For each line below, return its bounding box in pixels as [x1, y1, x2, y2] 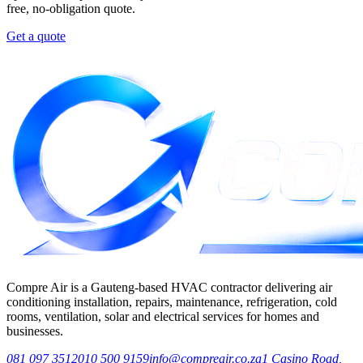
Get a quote [6, 29, 66, 44]
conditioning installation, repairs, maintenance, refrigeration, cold [6, 295, 337, 310]
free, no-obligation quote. [6, 2, 135, 16]
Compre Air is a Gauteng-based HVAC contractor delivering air [6, 280, 332, 295]
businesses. [6, 324, 63, 339]
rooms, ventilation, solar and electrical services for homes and [6, 310, 319, 324]
